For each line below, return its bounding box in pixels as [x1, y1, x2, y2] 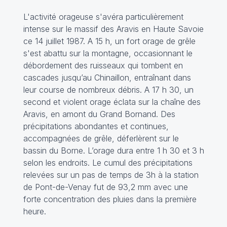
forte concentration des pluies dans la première [23, 194, 197, 205]
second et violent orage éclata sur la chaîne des [23, 97, 201, 107]
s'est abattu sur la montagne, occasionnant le [23, 48, 193, 59]
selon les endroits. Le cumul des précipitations [23, 158, 193, 168]
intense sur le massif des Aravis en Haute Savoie [23, 24, 204, 34]
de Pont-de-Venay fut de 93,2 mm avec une [23, 182, 188, 193]
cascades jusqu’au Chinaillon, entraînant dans [23, 72, 191, 83]
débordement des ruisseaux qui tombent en [23, 60, 183, 71]
